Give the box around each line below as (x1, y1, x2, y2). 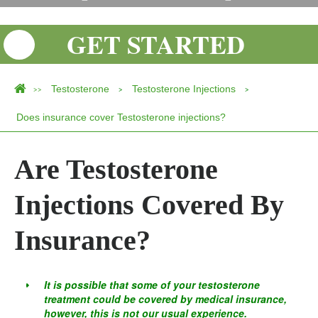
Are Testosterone (14, 153, 218, 185)
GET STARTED (66, 26, 245, 62)
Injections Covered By (14, 189, 284, 221)
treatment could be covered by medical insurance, (44, 292, 287, 306)
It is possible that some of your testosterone (44, 278, 260, 292)
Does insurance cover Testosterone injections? (16, 111, 226, 123)
